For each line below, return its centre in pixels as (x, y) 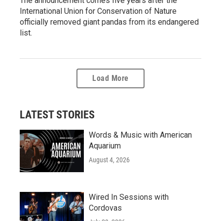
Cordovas (105, 208)
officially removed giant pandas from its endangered (109, 22)
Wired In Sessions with (129, 197)
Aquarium (105, 146)
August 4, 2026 (109, 160)
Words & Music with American (140, 135)
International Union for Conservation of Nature (98, 11)
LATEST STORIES (57, 114)
